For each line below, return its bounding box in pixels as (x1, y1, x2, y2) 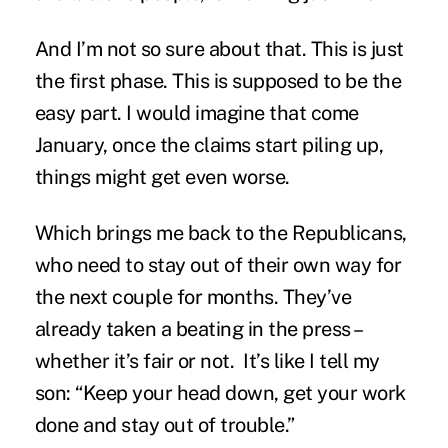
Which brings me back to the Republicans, (34, 220, 407, 245)
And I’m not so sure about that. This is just (34, 36, 404, 61)
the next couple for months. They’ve (34, 284, 352, 309)
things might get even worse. (34, 164, 290, 189)
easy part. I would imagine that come (34, 100, 359, 125)
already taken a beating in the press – (34, 316, 361, 341)
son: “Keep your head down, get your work (34, 380, 406, 405)
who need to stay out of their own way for (34, 252, 402, 277)
